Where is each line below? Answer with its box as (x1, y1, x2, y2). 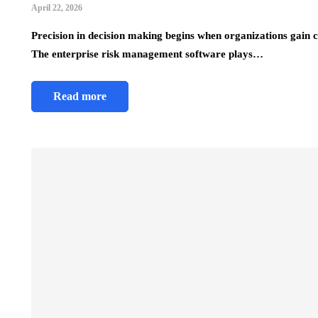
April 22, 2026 (31, 2, 82, 13)
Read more (53, 89, 106, 102)
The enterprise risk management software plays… (31, 48, 263, 60)
